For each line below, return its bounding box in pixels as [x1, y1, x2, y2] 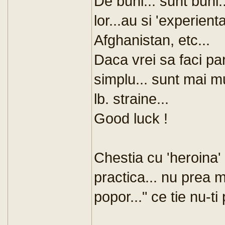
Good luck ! [94, 110, 168, 127]
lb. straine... [94, 90, 169, 107]
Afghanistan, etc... [94, 32, 210, 48]
